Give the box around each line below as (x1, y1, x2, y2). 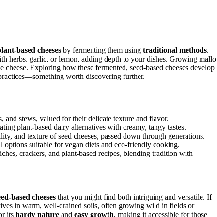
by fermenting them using (61, 46, 143, 54)
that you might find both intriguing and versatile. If (56, 192, 212, 201)
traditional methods (143, 46, 207, 54)
